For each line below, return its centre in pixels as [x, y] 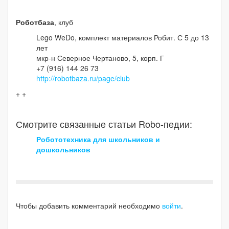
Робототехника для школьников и [98, 139]
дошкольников [63, 150]
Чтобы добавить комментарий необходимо [89, 206]
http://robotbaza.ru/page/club [83, 78]
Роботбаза [35, 22]
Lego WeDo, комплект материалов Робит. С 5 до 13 [123, 38]
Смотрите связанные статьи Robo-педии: [104, 124]
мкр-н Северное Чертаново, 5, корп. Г [100, 58]
